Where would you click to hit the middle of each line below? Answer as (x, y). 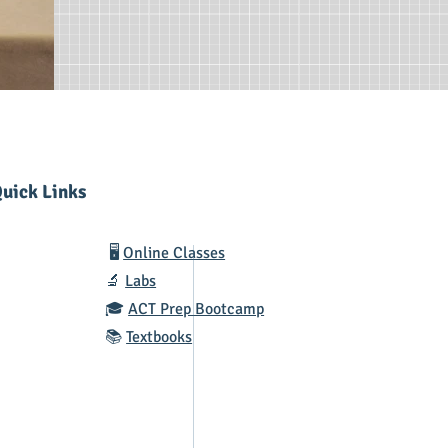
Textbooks (159, 337)
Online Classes (174, 253)
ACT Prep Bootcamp (196, 309)
